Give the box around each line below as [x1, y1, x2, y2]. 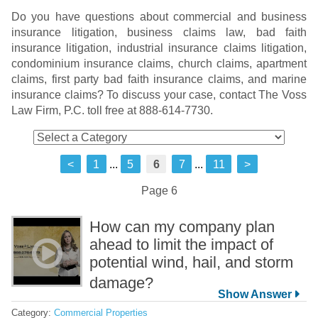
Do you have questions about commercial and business [11, 10, 307, 23]
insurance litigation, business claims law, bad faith [11, 26, 307, 38]
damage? [89, 273, 158, 292]
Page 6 [141, 184, 177, 197]
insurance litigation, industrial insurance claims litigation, [11, 41, 307, 54]
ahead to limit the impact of [89, 235, 273, 253]
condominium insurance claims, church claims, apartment [11, 57, 307, 70]
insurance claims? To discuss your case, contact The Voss [11, 88, 307, 101]
